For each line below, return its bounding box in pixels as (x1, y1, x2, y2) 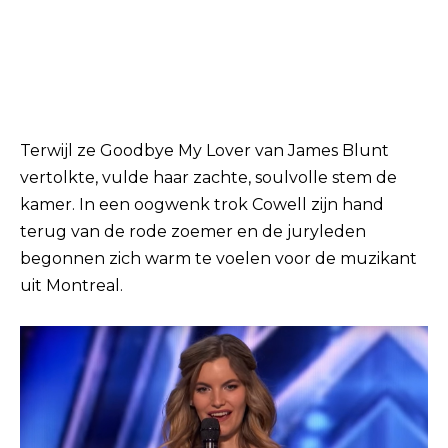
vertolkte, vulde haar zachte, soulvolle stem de (20, 167, 397, 187)
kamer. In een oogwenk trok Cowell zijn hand (20, 194, 384, 214)
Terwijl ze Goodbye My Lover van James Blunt (20, 140, 389, 160)
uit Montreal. (20, 275, 123, 295)
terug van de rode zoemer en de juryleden (20, 221, 366, 241)
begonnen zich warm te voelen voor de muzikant (20, 248, 417, 268)
